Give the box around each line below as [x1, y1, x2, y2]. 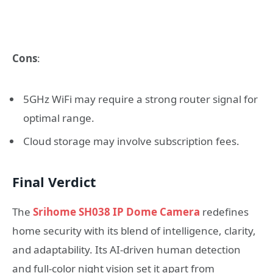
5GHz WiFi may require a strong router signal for [23, 91, 258, 106]
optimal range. [23, 110, 94, 125]
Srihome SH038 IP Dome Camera [33, 204, 200, 219]
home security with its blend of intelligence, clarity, [12, 223, 256, 238]
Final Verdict [12, 173, 96, 191]
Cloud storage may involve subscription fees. [23, 134, 239, 149]
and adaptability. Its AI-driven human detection [12, 242, 241, 257]
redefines [200, 204, 249, 219]
